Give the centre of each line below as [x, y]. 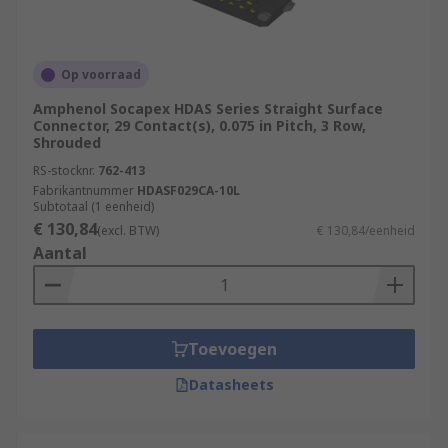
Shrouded [67, 142]
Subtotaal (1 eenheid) [93, 206]
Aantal [60, 253]
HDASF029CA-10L [188, 190]
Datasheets [231, 384]
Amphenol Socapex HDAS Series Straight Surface [208, 108]
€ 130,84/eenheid [366, 230]
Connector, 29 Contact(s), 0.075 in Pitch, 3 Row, [199, 125]
